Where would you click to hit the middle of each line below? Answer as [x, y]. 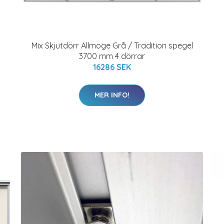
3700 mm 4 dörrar [112, 56]
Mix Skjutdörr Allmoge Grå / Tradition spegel [112, 45]
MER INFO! [112, 95]
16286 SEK [112, 67]
